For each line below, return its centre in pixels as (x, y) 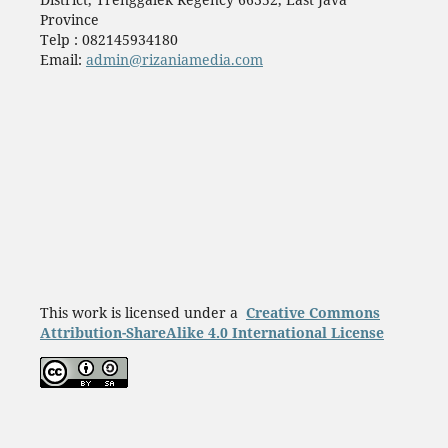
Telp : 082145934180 (108, 39)
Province (69, 19)
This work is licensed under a (138, 312)
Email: (62, 59)
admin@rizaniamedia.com (174, 59)
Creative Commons (312, 312)
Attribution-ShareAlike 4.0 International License (211, 332)
